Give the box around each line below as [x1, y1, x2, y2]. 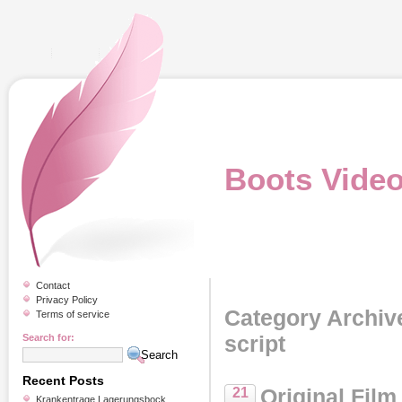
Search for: [22, 332, 74, 343]
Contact [36, 280, 70, 291]
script [224, 331, 285, 356]
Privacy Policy [36, 294, 98, 305]
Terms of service [36, 309, 109, 319]
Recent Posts [22, 373, 104, 388]
